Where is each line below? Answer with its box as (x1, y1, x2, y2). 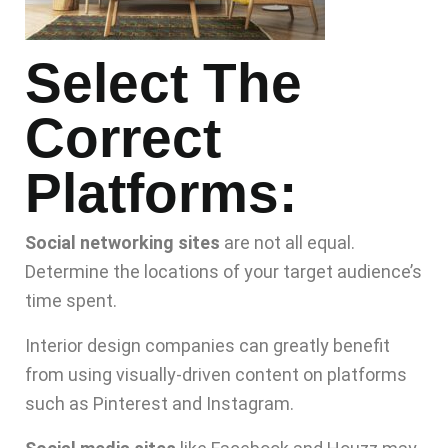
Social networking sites (25, 232, 220, 254)
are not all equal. (220, 232, 355, 254)
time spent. (25, 290, 117, 312)
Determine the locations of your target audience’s (25, 261, 422, 283)
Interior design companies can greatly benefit (25, 335, 390, 357)
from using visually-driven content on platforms (25, 364, 407, 386)
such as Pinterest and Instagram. (25, 393, 294, 415)
